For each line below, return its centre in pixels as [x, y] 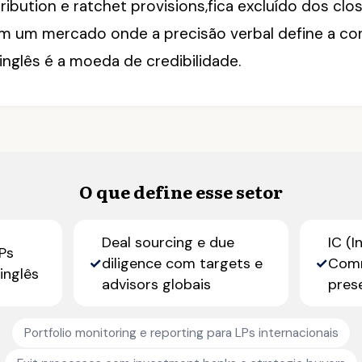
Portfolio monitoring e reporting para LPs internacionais [181, 333]
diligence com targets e [183, 263]
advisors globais [157, 284]
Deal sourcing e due [168, 242]
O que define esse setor [181, 191]
